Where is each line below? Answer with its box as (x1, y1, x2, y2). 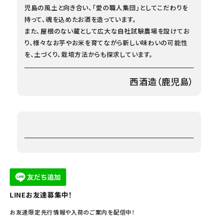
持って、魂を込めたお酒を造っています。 (24, 14, 137, 24)
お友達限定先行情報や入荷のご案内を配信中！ (10, 207, 135, 216)
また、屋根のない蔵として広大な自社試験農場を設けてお (24, 26, 190, 36)
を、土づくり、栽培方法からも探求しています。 (24, 49, 153, 59)
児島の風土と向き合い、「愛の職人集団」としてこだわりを (24, 2, 188, 12)
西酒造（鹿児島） (129, 74, 194, 88)
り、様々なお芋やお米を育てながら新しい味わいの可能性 (24, 37, 188, 47)
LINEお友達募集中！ (10, 189, 73, 200)
